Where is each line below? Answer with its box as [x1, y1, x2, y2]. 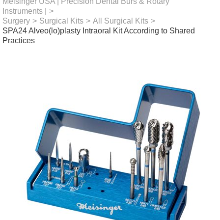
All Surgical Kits [93, 17, 148, 25]
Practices [2, 36, 35, 45]
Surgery [2, 17, 30, 25]
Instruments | [2, 7, 47, 15]
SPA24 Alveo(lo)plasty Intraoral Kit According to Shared [2, 27, 195, 35]
